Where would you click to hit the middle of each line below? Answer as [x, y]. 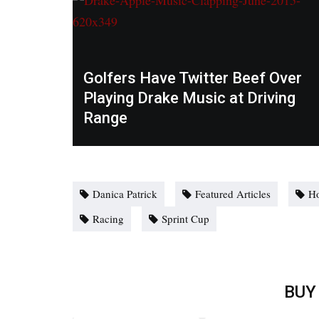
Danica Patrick [125, 194]
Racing [108, 219]
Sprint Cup [185, 219]
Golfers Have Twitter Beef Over [193, 78]
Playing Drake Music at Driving [189, 98]
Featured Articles [233, 194]
